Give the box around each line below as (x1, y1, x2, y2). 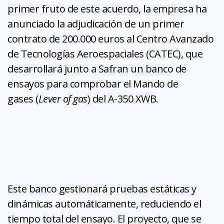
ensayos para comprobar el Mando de (7, 77, 178, 91)
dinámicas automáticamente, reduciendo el (7, 197, 201, 211)
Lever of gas (38, 92, 87, 106)
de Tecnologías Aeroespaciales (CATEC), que (7, 47, 202, 61)
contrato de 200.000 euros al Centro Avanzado (7, 32, 213, 46)
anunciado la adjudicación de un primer (7, 17, 184, 31)
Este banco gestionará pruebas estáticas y (7, 182, 196, 196)
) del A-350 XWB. (87, 92, 158, 106)
